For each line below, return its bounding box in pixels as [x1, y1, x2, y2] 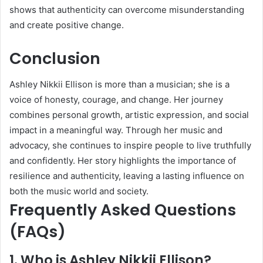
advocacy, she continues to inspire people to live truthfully [9, 140, 251, 151]
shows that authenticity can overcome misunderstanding [9, 4, 244, 15]
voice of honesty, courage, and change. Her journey [9, 94, 223, 106]
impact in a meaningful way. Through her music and [9, 124, 222, 136]
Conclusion [9, 47, 100, 69]
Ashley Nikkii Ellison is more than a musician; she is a [9, 79, 230, 90]
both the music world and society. [9, 186, 149, 197]
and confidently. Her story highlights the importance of [9, 155, 236, 167]
